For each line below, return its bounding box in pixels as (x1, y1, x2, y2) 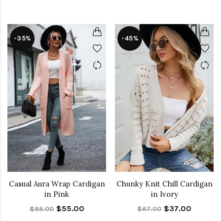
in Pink (44, 189, 69, 199)
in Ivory (150, 189, 178, 199)
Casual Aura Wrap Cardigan (8, 179, 105, 189)
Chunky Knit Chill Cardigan (116, 179, 213, 189)
